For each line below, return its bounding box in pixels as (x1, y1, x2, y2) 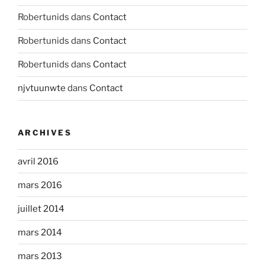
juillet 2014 (18, 203, 64, 214)
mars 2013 (18, 250, 62, 261)
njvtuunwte (18, 83, 66, 94)
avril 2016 (18, 156, 59, 167)
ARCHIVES (18, 127, 72, 137)
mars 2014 (18, 227, 62, 238)
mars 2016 (18, 179, 62, 190)
